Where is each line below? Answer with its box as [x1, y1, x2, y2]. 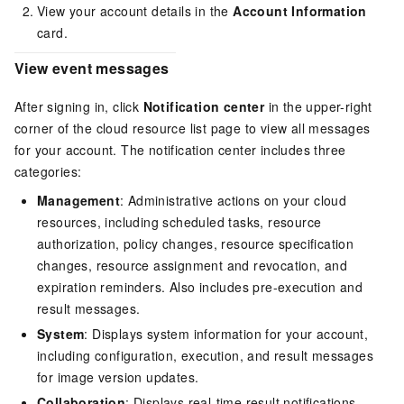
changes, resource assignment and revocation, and [37, 255, 348, 274]
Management [37, 190, 120, 209]
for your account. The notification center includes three [14, 140, 346, 159]
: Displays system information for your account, [84, 324, 369, 343]
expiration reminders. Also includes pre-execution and [37, 277, 363, 296]
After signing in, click [14, 96, 143, 115]
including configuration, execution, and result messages [37, 345, 373, 364]
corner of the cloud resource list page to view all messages [14, 118, 371, 137]
